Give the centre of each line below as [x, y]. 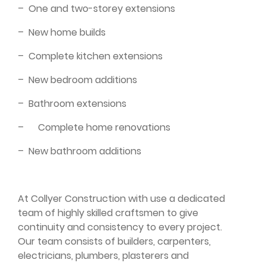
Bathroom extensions [77, 103]
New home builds [67, 32]
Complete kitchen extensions [96, 56]
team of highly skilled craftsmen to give [108, 213]
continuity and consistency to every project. [120, 227]
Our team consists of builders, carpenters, [114, 241]
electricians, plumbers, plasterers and [103, 255]
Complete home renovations [104, 127]
